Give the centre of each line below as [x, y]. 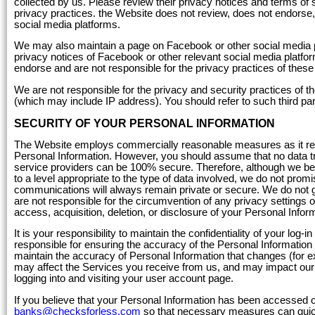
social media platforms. [67, 24]
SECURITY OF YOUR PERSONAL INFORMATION [144, 123]
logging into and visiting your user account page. [124, 279]
